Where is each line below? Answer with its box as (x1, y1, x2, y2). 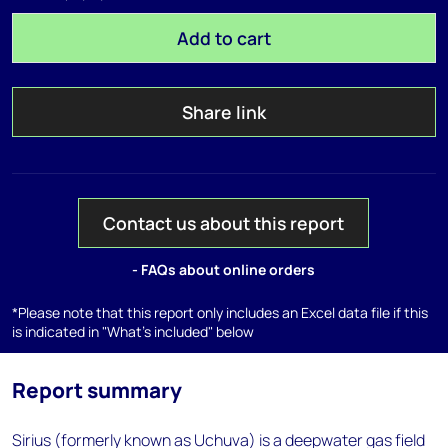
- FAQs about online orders (132, 260, 316, 279)
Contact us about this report (103, 211, 345, 235)
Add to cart (176, 26, 271, 50)
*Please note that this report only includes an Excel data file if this (12, 303, 428, 322)
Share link (181, 100, 266, 124)
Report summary (12, 376, 182, 404)
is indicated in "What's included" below (12, 322, 254, 341)
